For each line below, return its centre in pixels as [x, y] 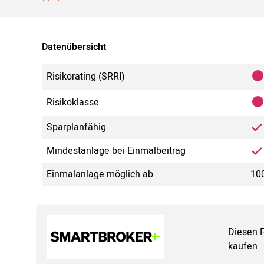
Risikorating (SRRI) [86, 77]
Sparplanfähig [76, 128]
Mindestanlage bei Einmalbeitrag [116, 151]
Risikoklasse [73, 103]
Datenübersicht [74, 47]
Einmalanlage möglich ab [100, 175]
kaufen [243, 246]
